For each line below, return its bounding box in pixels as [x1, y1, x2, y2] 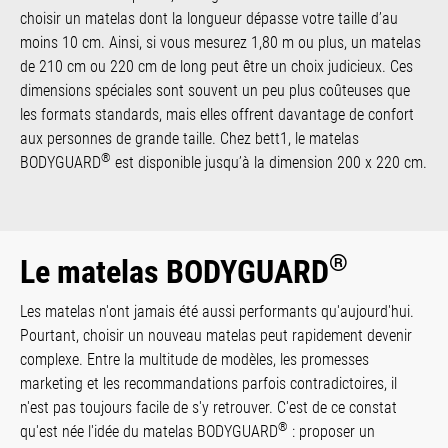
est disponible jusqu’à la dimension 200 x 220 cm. [111, 152, 427, 172]
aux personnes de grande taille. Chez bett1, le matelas [20, 128, 359, 148]
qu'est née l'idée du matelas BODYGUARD [20, 421, 278, 441]
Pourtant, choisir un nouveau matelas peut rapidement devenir [20, 325, 412, 345]
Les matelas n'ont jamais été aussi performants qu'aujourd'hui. [20, 301, 414, 321]
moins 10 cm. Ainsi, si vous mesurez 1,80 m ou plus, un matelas [20, 32, 421, 52]
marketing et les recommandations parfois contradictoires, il [20, 373, 397, 393]
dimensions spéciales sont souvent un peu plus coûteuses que [20, 80, 410, 100]
